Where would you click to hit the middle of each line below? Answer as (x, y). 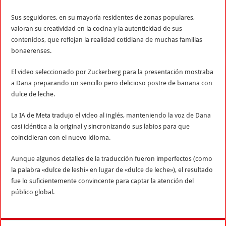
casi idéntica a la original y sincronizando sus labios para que (101, 126)
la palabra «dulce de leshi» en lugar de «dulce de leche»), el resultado (112, 169)
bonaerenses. (32, 50)
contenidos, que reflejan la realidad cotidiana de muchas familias (107, 39)
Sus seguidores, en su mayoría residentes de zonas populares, (103, 17)
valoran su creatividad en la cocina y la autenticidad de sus (97, 28)
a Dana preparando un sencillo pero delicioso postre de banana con (112, 83)
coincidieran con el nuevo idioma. (61, 137)
